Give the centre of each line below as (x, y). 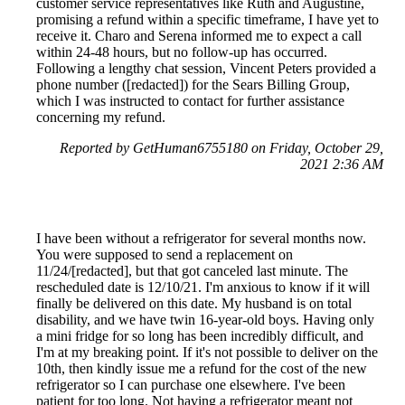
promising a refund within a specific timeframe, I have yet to (207, 19)
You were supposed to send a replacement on (165, 254)
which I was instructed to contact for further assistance (190, 100)
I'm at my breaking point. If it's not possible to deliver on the (207, 352)
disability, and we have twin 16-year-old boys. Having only (205, 319)
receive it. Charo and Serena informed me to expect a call (199, 35)
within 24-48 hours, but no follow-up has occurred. (182, 52)
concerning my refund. (101, 117)
